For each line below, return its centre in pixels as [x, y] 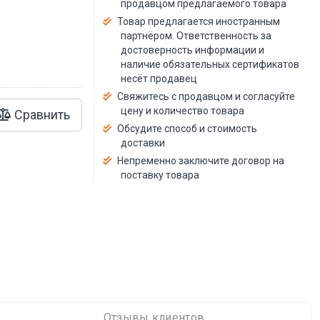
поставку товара [160, 175]
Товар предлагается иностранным [199, 21]
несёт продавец [159, 78]
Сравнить [41, 114]
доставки [143, 142]
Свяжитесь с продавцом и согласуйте [206, 96]
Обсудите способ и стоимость [187, 128]
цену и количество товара [183, 110]
